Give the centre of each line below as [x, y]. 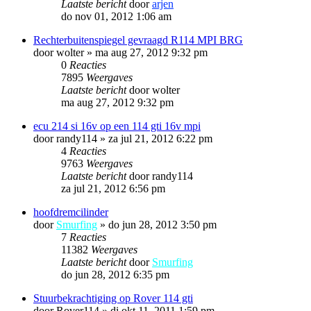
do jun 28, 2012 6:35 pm [115, 274]
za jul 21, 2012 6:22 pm [160, 138]
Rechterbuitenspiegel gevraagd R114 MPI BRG [138, 40]
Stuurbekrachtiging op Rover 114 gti [113, 298]
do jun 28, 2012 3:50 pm [162, 224]
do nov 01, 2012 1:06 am [116, 16]
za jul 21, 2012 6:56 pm [113, 188]
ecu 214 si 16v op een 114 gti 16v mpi [117, 126]
